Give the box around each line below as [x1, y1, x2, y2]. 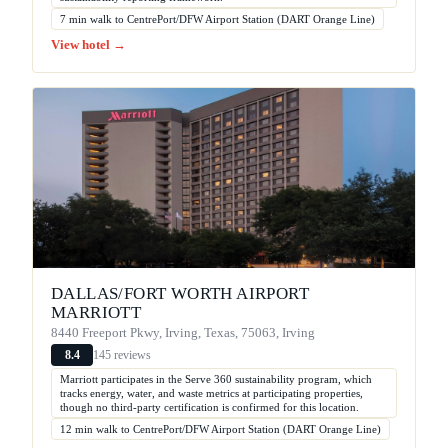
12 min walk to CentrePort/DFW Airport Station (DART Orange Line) [60, 423, 381, 436]
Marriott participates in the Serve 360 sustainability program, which [60, 373, 372, 386]
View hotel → [51, 38, 126, 53]
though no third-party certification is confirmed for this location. [60, 401, 359, 414]
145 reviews [93, 347, 151, 362]
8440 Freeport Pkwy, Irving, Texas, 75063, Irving [51, 326, 315, 341]
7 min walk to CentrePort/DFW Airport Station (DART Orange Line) [60, 13, 375, 26]
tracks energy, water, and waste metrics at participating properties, [60, 387, 363, 400]
